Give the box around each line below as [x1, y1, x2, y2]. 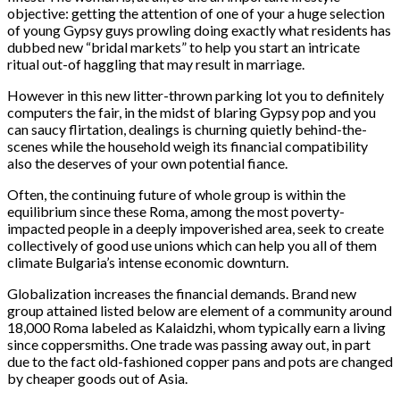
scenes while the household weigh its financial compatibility [7, 137, 368, 154]
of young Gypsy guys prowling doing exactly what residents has [7, 21, 391, 38]
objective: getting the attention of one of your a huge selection [7, 4, 385, 21]
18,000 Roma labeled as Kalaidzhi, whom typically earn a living [7, 318, 386, 336]
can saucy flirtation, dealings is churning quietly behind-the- [7, 120, 367, 137]
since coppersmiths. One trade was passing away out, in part [7, 335, 371, 353]
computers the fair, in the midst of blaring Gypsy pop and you [7, 103, 376, 121]
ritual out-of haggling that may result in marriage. [7, 54, 304, 72]
